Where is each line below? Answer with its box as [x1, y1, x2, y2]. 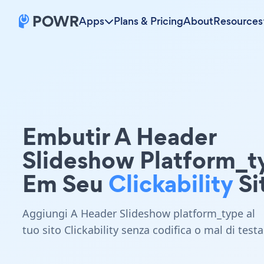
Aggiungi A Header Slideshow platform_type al [22, 206, 255, 220]
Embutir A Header [22, 120, 216, 153]
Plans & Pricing [114, 14, 183, 28]
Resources [213, 14, 263, 28]
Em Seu [22, 167, 108, 200]
